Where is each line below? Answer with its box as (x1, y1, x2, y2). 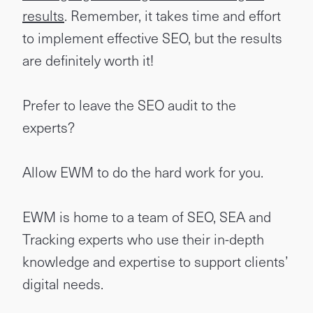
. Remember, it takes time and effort (64, 5, 281, 26)
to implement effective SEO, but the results (22, 27, 282, 48)
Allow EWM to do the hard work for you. (22, 161, 263, 182)
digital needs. (22, 273, 103, 294)
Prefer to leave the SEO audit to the (22, 94, 236, 115)
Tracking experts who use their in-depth (22, 228, 264, 249)
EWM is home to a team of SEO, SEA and (22, 206, 271, 227)
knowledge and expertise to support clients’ (22, 251, 289, 272)
